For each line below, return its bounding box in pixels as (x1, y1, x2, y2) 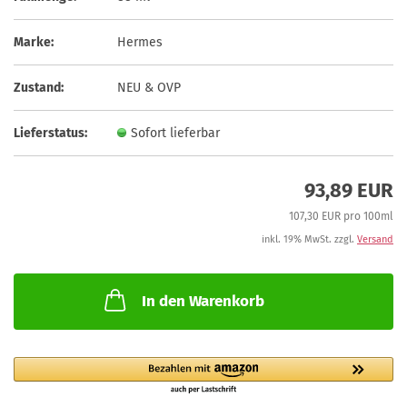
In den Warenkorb (142, 292, 265, 311)
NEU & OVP (117, 80, 181, 95)
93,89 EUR (303, 178, 393, 203)
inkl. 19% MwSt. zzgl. (261, 233, 357, 245)
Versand (356, 233, 393, 245)
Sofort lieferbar (131, 125, 220, 141)
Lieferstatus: (14, 125, 87, 141)
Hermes (117, 35, 163, 50)
